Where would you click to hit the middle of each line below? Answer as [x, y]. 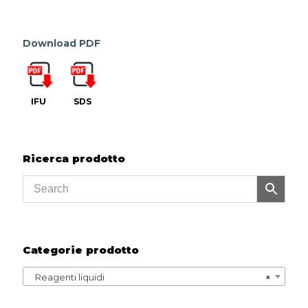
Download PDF [62, 43]
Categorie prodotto [81, 250]
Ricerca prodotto [74, 158]
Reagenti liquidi [67, 277]
